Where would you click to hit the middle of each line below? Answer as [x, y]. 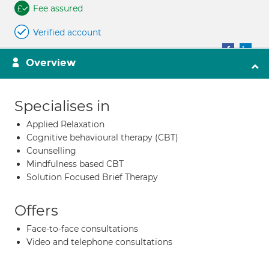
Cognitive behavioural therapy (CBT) [102, 138]
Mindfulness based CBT [75, 164]
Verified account [67, 32]
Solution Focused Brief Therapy [92, 177]
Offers [36, 210]
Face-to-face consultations [82, 229]
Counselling [51, 151]
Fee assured [58, 8]
